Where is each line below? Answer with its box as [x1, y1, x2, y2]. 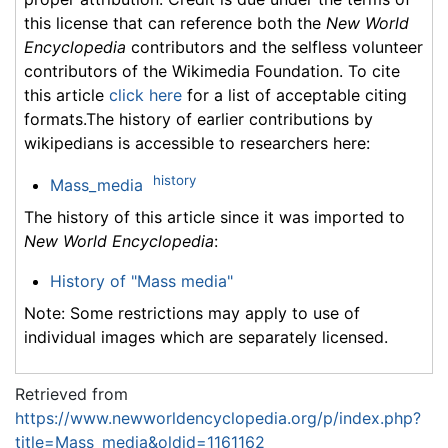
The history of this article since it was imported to [24, 207, 405, 228]
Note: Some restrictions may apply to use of [24, 303, 360, 324]
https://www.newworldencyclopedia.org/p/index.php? [15, 408, 421, 429]
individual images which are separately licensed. [24, 327, 388, 348]
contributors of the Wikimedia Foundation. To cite [24, 61, 400, 82]
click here [109, 85, 182, 106]
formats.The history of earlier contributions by [24, 109, 373, 130]
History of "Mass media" [49, 271, 233, 292]
